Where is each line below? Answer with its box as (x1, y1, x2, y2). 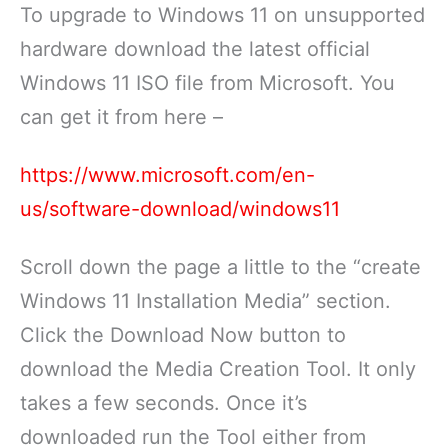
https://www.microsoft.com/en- (20, 162, 315, 187)
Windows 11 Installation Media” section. (20, 288, 391, 313)
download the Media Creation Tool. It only (20, 356, 416, 381)
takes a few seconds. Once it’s (20, 390, 307, 415)
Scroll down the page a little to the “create (20, 254, 421, 279)
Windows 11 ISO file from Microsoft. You (20, 70, 395, 95)
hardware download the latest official (20, 36, 370, 61)
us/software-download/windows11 (20, 196, 340, 221)
